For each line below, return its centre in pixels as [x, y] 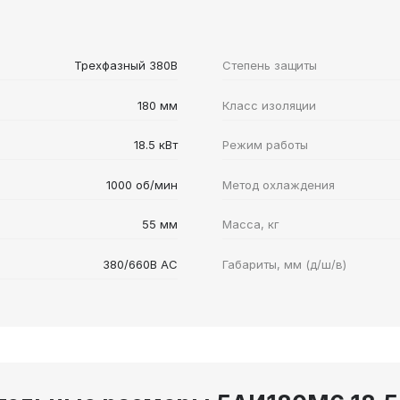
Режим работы [265, 145]
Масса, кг [251, 225]
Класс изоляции [269, 105]
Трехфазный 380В [126, 66]
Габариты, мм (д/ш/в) [284, 264]
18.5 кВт [156, 145]
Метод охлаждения [279, 184]
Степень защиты [270, 66]
